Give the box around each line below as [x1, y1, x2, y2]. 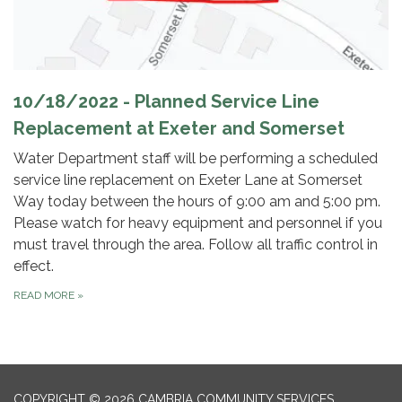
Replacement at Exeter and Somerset [13, 118, 345, 140]
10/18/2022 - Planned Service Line [13, 91, 319, 113]
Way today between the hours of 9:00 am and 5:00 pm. [13, 193, 380, 211]
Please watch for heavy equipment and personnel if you [13, 214, 382, 232]
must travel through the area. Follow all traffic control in [13, 236, 378, 254]
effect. [13, 258, 54, 275]
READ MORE [13, 289, 77, 302]
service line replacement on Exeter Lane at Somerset [13, 171, 363, 189]
